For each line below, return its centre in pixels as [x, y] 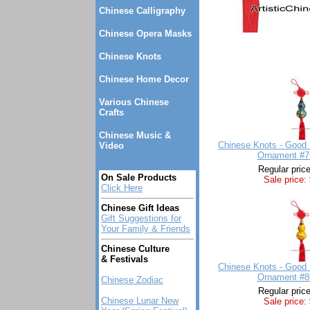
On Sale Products [139, 177]
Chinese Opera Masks [145, 34]
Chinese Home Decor [144, 79]
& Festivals [125, 259]
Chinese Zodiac [132, 280]
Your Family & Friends [146, 229]
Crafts [111, 112]
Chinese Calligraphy [142, 11]
